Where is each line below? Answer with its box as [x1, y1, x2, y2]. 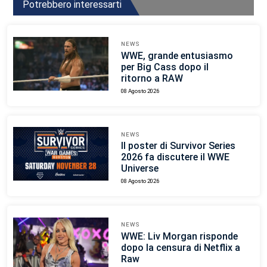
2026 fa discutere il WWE [120, 151, 229, 163]
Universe [120, 163, 159, 175]
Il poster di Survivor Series [120, 140, 235, 152]
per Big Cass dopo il [120, 61, 209, 73]
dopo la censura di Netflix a [120, 242, 240, 254]
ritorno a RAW [120, 72, 183, 84]
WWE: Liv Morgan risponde [120, 231, 238, 243]
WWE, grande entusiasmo [120, 49, 233, 61]
